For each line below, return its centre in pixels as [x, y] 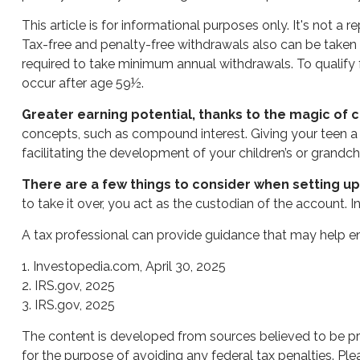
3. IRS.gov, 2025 [68, 305]
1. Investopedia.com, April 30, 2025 [123, 266]
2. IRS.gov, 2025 [68, 286]
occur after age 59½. [82, 83]
